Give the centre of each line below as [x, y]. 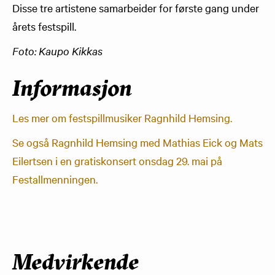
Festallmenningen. [55, 179]
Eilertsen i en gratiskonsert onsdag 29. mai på [117, 161]
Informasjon [72, 91]
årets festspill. [44, 26]
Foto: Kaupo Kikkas [57, 51]
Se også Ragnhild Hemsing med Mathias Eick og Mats [137, 142]
